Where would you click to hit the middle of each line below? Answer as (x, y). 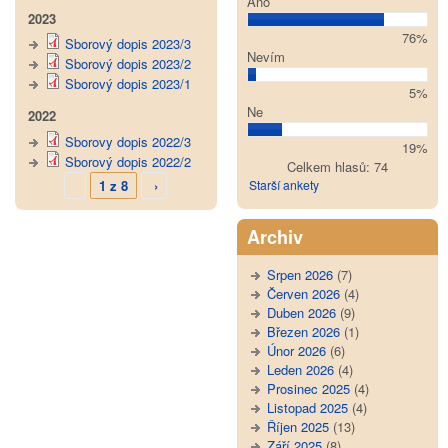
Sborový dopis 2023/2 (128, 64)
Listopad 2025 (307, 407)
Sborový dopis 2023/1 (128, 84)
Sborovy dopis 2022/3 (128, 141)
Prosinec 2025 (308, 388)
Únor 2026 (296, 350)
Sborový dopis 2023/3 (128, 44)
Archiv (274, 236)
